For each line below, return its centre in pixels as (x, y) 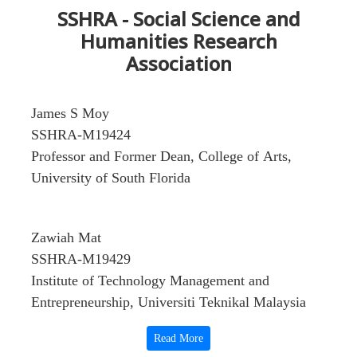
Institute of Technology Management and (150, 280)
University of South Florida (111, 178)
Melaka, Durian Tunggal (102, 324)
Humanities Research (178, 41)
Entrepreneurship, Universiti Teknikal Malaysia (169, 302)
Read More (178, 338)
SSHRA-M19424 (83, 135)
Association (178, 63)
